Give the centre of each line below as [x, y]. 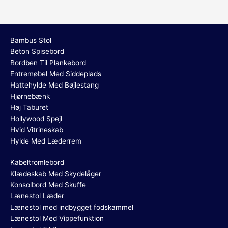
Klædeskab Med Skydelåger [56, 174]
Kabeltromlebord [37, 163]
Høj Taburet [29, 108]
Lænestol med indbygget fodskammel [72, 207]
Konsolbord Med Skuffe [48, 185]
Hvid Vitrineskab [37, 130]
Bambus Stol [31, 40]
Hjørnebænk [30, 96]
